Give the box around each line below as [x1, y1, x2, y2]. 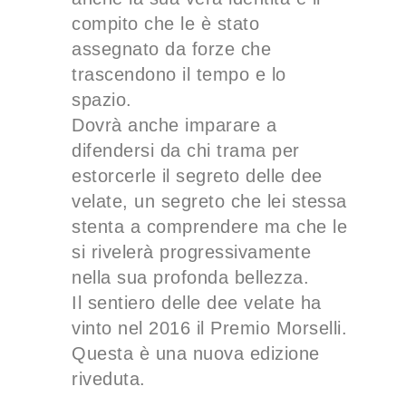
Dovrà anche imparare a [72, 114, 277, 135]
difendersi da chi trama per [72, 140, 300, 160]
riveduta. [72, 368, 146, 389]
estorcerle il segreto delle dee [72, 165, 323, 186]
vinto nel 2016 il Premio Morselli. [72, 317, 348, 338]
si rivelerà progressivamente [72, 241, 312, 262]
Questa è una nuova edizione [72, 343, 320, 363]
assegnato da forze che [72, 38, 272, 59]
